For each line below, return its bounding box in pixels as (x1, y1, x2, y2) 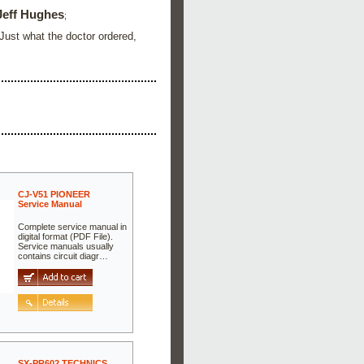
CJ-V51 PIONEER (18, 188, 91, 199)
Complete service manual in (18, 222, 128, 232)
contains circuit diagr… (18, 251, 109, 262)
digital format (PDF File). (18, 232, 114, 242)
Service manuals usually (18, 241, 115, 252)
